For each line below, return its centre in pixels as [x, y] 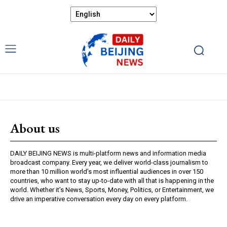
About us [35, 128]
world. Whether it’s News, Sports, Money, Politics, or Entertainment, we [112, 190]
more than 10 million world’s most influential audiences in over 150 [107, 171]
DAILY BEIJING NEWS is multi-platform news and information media [108, 153]
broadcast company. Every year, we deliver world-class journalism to [109, 162]
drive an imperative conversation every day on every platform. [99, 199]
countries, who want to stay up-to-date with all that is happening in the [112, 180]
